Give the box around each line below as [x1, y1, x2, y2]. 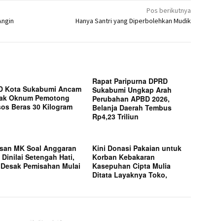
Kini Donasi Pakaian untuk [92, 143, 182, 153]
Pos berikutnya [147, 6, 191, 15]
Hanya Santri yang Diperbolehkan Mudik [75, 16, 191, 26]
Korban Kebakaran [92, 152, 155, 162]
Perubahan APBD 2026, [92, 94, 170, 104]
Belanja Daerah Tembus [92, 103, 172, 113]
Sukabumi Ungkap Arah [92, 85, 172, 95]
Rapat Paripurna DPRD [92, 76, 168, 86]
